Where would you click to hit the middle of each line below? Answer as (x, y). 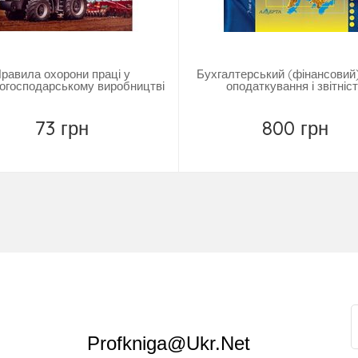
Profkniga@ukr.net (169, 344)
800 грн (296, 128)
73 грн (62, 128)
